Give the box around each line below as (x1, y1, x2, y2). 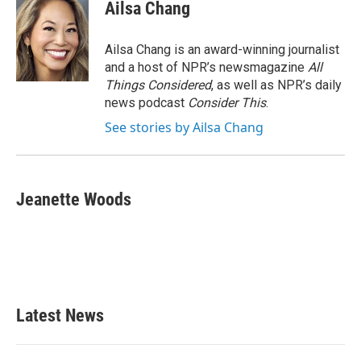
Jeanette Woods (16, 189, 131, 210)
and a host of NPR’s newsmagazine (105, 60, 308, 75)
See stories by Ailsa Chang (105, 118, 263, 136)
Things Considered (105, 77, 211, 93)
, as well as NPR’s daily (211, 77, 342, 93)
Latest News (16, 305, 104, 326)
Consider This (188, 95, 266, 110)
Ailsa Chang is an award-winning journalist (105, 42, 339, 57)
